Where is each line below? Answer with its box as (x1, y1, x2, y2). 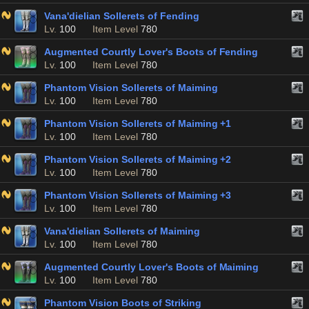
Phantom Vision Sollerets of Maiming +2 (44, 154, 232, 165)
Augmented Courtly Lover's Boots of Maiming (44, 261, 259, 272)
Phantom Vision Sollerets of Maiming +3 (44, 190, 232, 201)
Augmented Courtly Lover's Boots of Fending (44, 46, 259, 57)
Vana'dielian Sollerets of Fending (44, 10, 199, 21)
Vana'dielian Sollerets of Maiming (44, 226, 200, 237)
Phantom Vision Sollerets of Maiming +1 (44, 118, 232, 129)
